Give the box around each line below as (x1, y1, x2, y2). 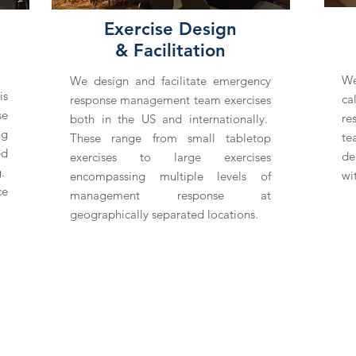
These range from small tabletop (70, 130, 271, 145)
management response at (70, 188, 271, 203)
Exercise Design (104, 18, 237, 40)
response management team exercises (70, 92, 271, 107)
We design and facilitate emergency (70, 73, 271, 88)
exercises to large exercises (70, 149, 271, 164)
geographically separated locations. (70, 207, 258, 222)
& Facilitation (115, 40, 226, 61)
